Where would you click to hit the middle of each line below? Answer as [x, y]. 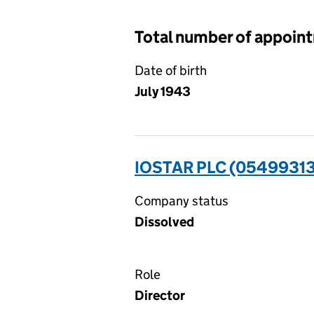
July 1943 [163, 91]
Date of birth [171, 70]
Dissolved [164, 222]
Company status [182, 201]
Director [160, 295]
